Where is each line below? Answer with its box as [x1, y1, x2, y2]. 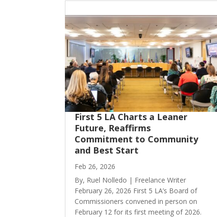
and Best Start [75, 144, 139, 156]
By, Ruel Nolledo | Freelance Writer [75, 175, 186, 185]
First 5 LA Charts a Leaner [75, 111, 188, 123]
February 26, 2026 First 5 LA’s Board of [75, 186, 198, 195]
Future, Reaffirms [75, 122, 151, 134]
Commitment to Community [75, 133, 199, 145]
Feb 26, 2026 [75, 161, 116, 171]
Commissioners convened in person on [75, 196, 198, 206]
